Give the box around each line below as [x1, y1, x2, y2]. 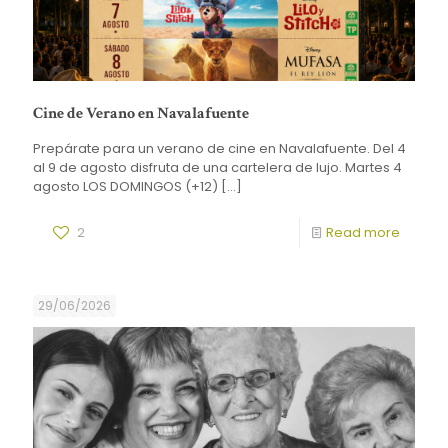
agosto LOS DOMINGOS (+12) [33, 176, 218, 196]
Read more [326, 222, 400, 242]
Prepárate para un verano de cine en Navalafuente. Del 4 [33, 138, 406, 158]
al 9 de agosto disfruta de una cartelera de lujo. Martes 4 [33, 157, 402, 177]
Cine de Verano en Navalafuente [33, 102, 249, 124]
